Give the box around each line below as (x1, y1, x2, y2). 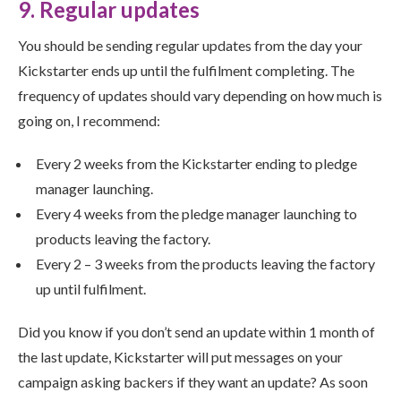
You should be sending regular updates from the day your (18, 37, 363, 54)
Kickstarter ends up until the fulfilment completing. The (18, 62, 354, 79)
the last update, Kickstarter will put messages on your (18, 348, 343, 365)
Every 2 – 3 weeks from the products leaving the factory (36, 255, 375, 272)
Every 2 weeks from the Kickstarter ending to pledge (36, 155, 357, 172)
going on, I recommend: (18, 112, 160, 129)
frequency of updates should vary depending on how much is (18, 87, 382, 104)
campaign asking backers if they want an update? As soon (18, 373, 368, 390)
